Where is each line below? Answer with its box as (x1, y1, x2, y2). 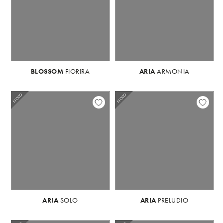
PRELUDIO (156, 196, 189, 205)
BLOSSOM (30, 67, 64, 76)
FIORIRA (63, 67, 90, 76)
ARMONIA (155, 67, 190, 76)
